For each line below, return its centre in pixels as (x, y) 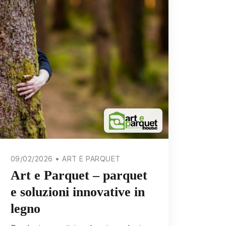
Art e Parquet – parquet (79, 176)
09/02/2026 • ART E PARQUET (65, 158)
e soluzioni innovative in (77, 192)
